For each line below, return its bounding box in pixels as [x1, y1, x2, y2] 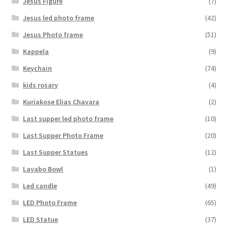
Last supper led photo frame [23, 113, 114, 123]
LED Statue [23, 214, 59, 224]
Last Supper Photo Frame [23, 130, 104, 140]
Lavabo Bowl [23, 164, 64, 174]
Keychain [23, 63, 52, 73]
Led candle [23, 181, 58, 190]
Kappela [23, 46, 49, 56]
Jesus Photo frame [23, 30, 83, 39]
